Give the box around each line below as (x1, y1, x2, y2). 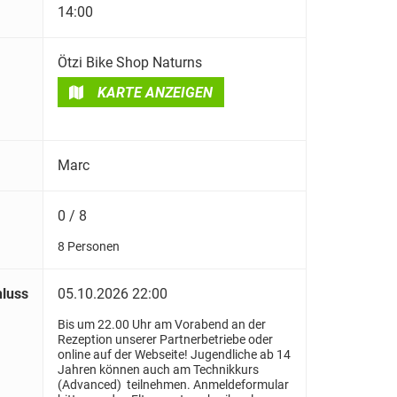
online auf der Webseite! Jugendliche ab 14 (58, 347, 291, 363)
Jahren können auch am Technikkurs (58, 362, 259, 378)
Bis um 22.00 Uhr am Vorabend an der (58, 317, 266, 333)
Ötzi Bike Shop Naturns (58, 53, 202, 71)
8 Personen (58, 239, 120, 255)
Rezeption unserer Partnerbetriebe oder (58, 332, 273, 348)
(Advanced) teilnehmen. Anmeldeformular (58, 378, 289, 393)
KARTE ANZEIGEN (97, 83, 213, 101)
